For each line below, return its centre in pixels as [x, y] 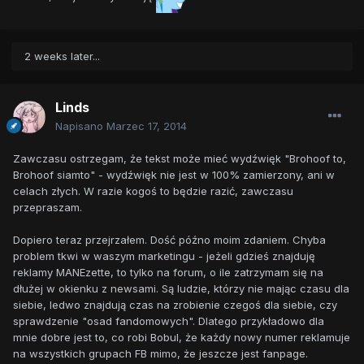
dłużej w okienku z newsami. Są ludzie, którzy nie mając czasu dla [181, 289]
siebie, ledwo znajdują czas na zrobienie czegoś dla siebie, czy [175, 305]
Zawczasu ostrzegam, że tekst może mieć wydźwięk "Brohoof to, [180, 159]
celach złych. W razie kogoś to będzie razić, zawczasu [153, 191]
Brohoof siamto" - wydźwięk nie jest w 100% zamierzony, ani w [174, 175]
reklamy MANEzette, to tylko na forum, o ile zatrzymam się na [168, 273]
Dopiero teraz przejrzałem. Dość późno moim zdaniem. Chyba [169, 240]
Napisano [81, 126]
